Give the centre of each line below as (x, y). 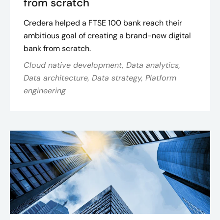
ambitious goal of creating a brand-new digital (107, 36)
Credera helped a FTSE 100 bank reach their (103, 23)
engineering (45, 91)
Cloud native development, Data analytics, (102, 65)
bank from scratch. (57, 48)
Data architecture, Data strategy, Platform (100, 78)
